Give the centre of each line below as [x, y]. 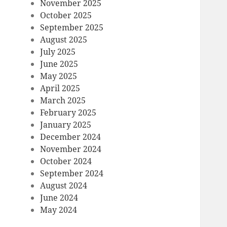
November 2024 [71, 149]
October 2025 [66, 15]
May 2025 [59, 76]
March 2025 [63, 101]
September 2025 [72, 28]
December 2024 [71, 137]
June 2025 [59, 64]
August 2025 [64, 40]
